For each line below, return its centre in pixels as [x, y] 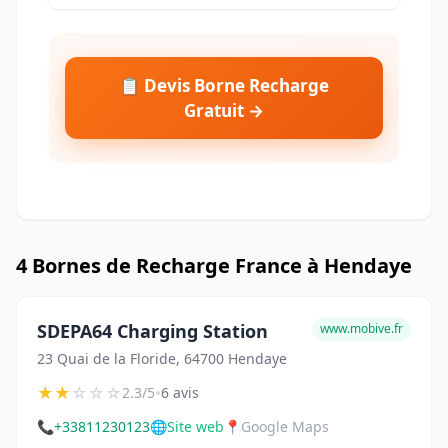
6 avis [180, 393]
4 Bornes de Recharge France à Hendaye [214, 266]
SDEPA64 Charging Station [152, 331]
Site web [195, 427]
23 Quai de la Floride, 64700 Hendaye [162, 359]
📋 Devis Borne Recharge [224, 86]
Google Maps [285, 427]
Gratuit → [224, 111]
